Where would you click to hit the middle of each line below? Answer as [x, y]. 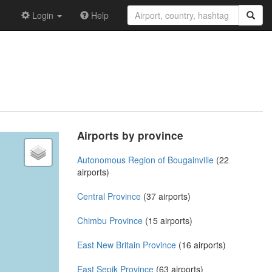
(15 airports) [168, 220]
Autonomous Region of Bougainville [145, 159]
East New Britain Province [127, 244]
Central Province [109, 196]
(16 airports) [201, 244]
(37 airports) [166, 196]
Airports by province [130, 135]
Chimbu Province [110, 220]
